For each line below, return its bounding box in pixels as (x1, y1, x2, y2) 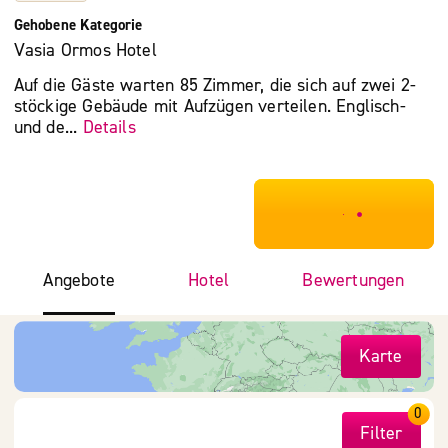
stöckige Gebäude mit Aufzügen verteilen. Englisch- (13, 95, 406, 119)
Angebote (43, 268, 115, 292)
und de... (13, 116, 83, 140)
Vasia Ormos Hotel (13, 39, 157, 63)
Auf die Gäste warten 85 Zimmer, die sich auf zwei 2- (13, 74, 417, 98)
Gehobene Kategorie (13, 14, 143, 35)
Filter (360, 422, 403, 446)
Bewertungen (302, 268, 405, 292)
